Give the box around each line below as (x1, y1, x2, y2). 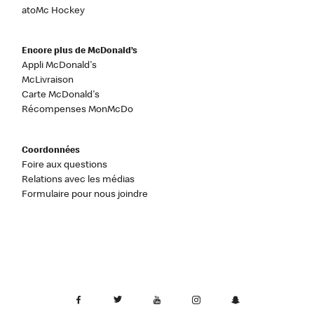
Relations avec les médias (22, 175, 135, 185)
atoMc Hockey (22, 6, 86, 16)
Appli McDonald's (22, 61, 97, 71)
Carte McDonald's (22, 90, 100, 101)
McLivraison (22, 76, 74, 86)
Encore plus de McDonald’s (22, 47, 138, 57)
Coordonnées (22, 146, 81, 156)
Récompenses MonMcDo (22, 105, 134, 116)
